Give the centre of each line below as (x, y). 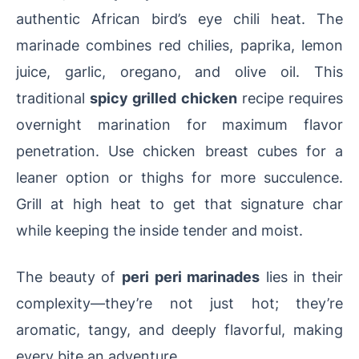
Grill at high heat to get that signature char (179, 204)
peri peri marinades (191, 277)
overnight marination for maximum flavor (179, 125)
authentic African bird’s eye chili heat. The (179, 19)
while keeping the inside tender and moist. (159, 230)
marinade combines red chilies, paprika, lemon (179, 45)
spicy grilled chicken (163, 98)
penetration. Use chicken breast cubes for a (179, 151)
